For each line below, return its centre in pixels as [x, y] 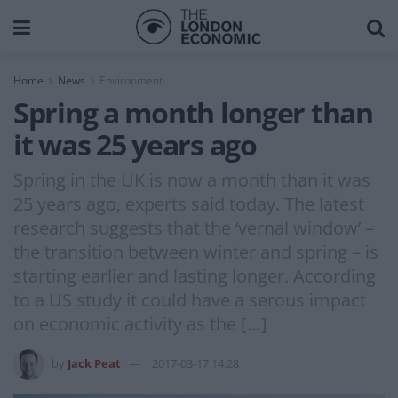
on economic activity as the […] [140, 323]
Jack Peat [94, 363]
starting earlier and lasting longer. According [195, 275]
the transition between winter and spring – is [196, 251]
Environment [131, 80]
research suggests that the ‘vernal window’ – [194, 227]
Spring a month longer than [193, 112]
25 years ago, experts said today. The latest [189, 203]
